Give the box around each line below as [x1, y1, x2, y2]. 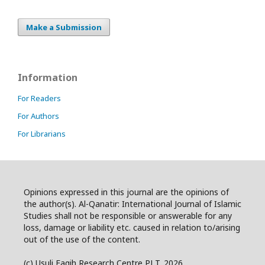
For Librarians [18, 128, 66, 140]
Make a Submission [26, 22, 102, 33]
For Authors [18, 111, 59, 122]
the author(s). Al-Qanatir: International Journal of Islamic [24, 198, 241, 210]
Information [18, 71, 77, 85]
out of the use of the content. [24, 234, 140, 245]
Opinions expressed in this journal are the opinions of [24, 186, 229, 198]
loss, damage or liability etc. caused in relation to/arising [24, 222, 240, 234]
